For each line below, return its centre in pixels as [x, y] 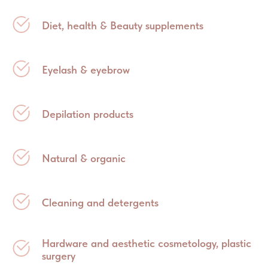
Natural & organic [84, 159]
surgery [59, 256]
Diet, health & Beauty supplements [123, 26]
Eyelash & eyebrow [86, 70]
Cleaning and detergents [100, 203]
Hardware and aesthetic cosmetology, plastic [147, 243]
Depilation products [88, 114]
